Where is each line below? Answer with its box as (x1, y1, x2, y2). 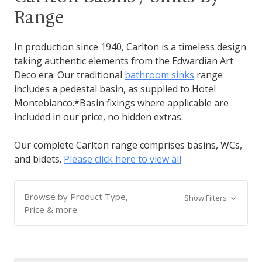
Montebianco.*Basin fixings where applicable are (14, 96, 229, 110)
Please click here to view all (64, 153, 181, 166)
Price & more (24, 204, 77, 216)
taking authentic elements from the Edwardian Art (14, 54, 233, 68)
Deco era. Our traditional (14, 68, 125, 82)
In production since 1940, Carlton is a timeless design (14, 40, 246, 54)
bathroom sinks (125, 68, 194, 82)
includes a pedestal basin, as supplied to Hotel (14, 82, 216, 96)
